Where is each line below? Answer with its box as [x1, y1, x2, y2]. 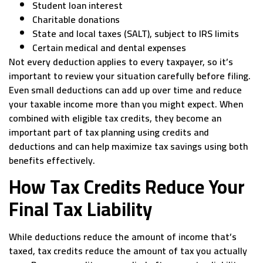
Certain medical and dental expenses [32, 39, 186, 57]
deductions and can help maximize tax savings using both [9, 137, 248, 156]
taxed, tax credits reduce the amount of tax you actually [9, 242, 247, 260]
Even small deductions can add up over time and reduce [9, 81, 242, 99]
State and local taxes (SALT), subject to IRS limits [32, 25, 239, 43]
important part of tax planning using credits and [9, 123, 209, 141]
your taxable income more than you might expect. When [9, 95, 243, 113]
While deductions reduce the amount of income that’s [9, 228, 237, 246]
